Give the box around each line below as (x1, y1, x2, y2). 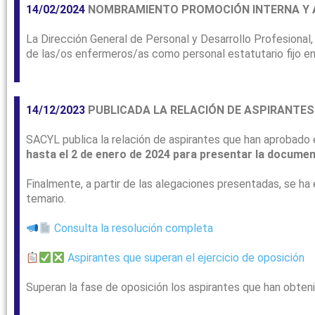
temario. (26, 192, 69, 206)
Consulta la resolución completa (54, 221, 214, 236)
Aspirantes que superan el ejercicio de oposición (67, 251, 304, 265)
